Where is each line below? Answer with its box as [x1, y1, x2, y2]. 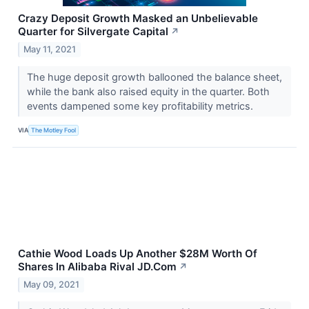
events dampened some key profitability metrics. [26, 99, 256, 112]
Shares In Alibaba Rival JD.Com [18, 259, 177, 273]
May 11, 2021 [23, 43, 77, 54]
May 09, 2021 [23, 279, 80, 290]
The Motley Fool [31, 126, 77, 134]
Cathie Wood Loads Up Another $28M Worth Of [18, 246, 257, 260]
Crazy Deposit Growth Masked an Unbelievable [18, 12, 258, 26]
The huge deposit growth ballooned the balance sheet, [26, 70, 282, 83]
